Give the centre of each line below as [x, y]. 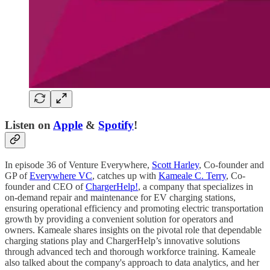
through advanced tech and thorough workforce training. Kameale [130, 251]
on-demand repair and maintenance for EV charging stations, [120, 197]
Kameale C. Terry [192, 175]
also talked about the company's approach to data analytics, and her [132, 262]
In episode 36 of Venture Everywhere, [78, 165]
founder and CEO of [45, 186]
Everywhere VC [61, 175]
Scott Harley [175, 165]
